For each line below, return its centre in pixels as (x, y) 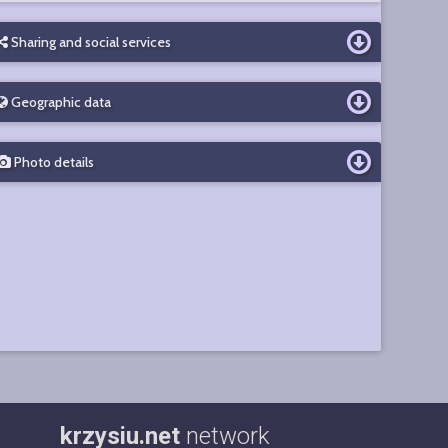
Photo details (52, 162)
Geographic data (59, 102)
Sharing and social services (89, 42)
